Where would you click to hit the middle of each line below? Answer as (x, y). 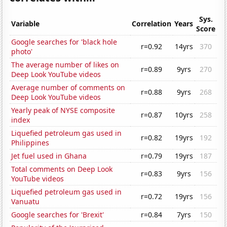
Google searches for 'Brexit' (58, 215)
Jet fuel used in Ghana (49, 156)
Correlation (152, 24)
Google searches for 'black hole (64, 42)
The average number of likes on (65, 65)
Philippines (30, 143)
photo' (22, 52)
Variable (26, 24)
